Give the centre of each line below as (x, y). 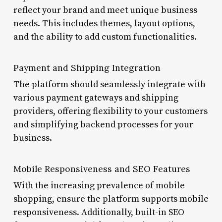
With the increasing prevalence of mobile (99, 185)
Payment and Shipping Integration (87, 67)
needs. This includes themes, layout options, (104, 23)
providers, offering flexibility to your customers (110, 111)
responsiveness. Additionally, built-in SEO (99, 212)
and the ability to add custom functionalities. (105, 37)
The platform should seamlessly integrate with (109, 84)
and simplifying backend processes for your (103, 124)
